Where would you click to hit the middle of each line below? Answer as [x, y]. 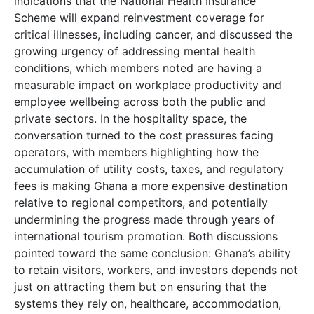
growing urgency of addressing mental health [135, 52]
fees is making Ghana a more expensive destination [151, 186]
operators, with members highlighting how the [136, 152]
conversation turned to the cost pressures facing [144, 136]
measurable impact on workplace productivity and [148, 85]
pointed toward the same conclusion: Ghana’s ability [152, 253]
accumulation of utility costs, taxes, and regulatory [149, 169]
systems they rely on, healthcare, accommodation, [148, 304]
